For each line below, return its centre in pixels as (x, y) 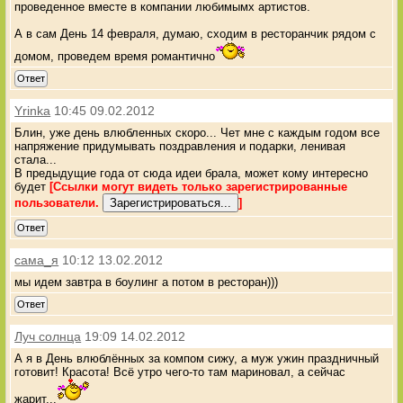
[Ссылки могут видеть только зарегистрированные (199, 186)
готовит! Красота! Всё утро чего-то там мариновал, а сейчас (180, 372)
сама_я (37, 260)
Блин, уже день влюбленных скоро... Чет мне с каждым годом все (197, 132)
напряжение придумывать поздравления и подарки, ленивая (180, 146)
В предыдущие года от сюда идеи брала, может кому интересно (192, 173)
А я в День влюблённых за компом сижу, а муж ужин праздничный (197, 358)
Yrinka (33, 110)
